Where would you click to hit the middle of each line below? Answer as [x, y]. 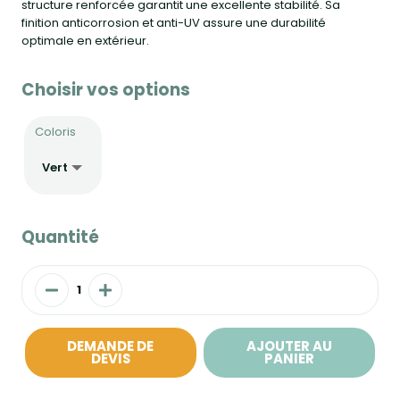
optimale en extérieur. [85, 41]
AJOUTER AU [289, 346]
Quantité [60, 237]
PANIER [289, 358]
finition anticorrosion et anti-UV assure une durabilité [174, 23]
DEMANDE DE [111, 346]
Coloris [55, 132]
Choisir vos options [106, 90]
